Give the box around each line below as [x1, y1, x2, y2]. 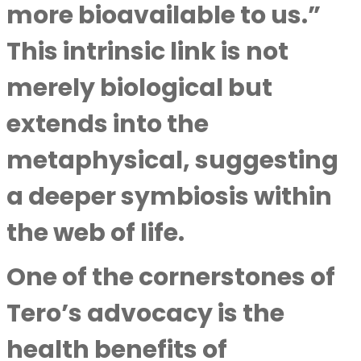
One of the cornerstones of [6, 260, 335, 294]
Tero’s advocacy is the [6, 297, 284, 330]
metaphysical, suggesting [6, 143, 338, 177]
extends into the [6, 107, 209, 141]
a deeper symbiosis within [6, 180, 332, 214]
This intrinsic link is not [6, 35, 288, 68]
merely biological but [6, 71, 272, 105]
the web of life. [6, 216, 185, 250]
